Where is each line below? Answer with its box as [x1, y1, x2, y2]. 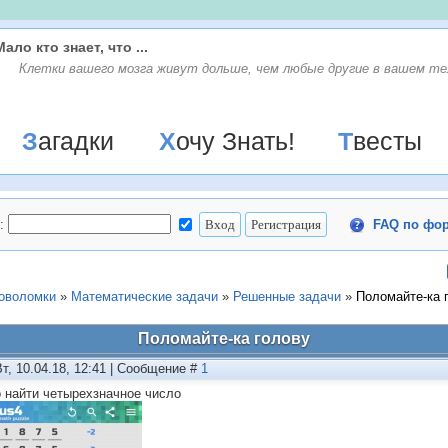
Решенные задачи [233, 289, 341, 304]
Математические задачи [71, 289, 218, 304]
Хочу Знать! [175, 127, 295, 155]
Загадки [37, 127, 114, 155]
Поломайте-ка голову [138, 330, 310, 347]
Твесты [353, 127, 422, 155]
